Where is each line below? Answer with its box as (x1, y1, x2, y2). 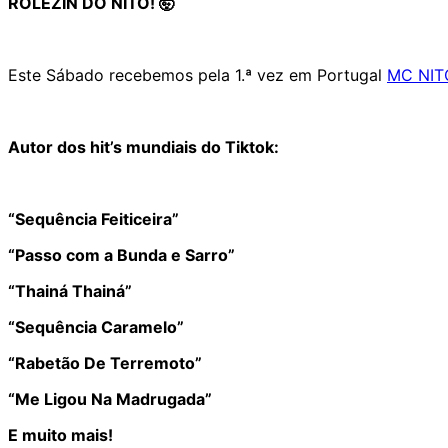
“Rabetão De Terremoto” (8, 352, 202, 373)
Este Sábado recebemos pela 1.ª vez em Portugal (8, 64, 387, 85)
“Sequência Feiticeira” (8, 208, 179, 229)
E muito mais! (8, 424, 113, 445)
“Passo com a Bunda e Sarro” (8, 244, 235, 265)
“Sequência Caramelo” (8, 316, 184, 337)
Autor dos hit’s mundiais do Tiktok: (8, 136, 279, 157)
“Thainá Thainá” (8, 280, 132, 301)
